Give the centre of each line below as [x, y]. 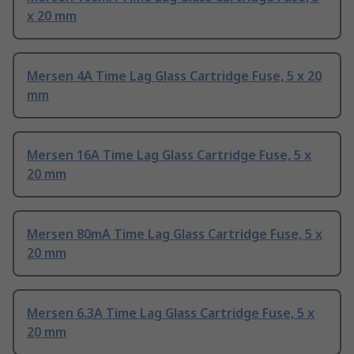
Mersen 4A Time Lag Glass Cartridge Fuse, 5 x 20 [174, 76]
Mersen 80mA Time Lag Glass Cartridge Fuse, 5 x [175, 234]
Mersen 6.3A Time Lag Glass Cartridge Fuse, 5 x [171, 313]
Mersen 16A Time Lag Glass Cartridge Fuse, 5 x [169, 155]
